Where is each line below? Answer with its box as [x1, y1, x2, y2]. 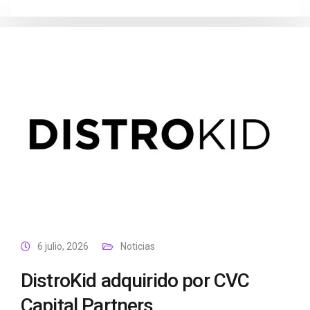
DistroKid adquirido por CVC [21, 269, 250, 292]
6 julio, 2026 [37, 241, 89, 252]
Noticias [120, 241, 155, 252]
